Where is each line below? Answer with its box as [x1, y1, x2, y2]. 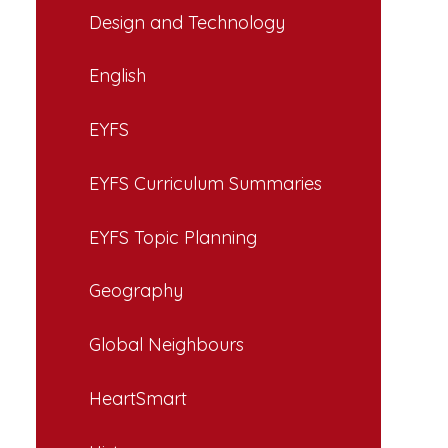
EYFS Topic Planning [89, 225, 257, 249]
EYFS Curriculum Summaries [89, 171, 322, 195]
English [89, 64, 146, 88]
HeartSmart [89, 386, 187, 410]
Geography [89, 279, 183, 303]
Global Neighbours [89, 333, 244, 357]
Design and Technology [89, 10, 285, 34]
